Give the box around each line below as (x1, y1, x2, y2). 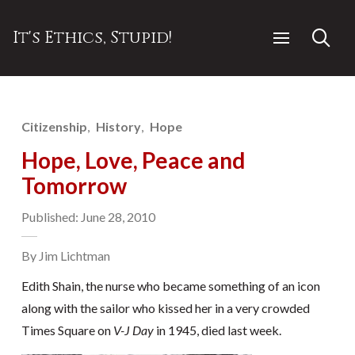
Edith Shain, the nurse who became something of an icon (21, 278, 320, 293)
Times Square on (21, 323, 113, 338)
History (96, 119, 142, 134)
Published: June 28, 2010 (21, 209, 155, 224)
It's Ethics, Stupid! (13, 26, 172, 49)
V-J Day (113, 323, 154, 338)
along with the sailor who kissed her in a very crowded (21, 300, 310, 315)
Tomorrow (21, 172, 127, 199)
